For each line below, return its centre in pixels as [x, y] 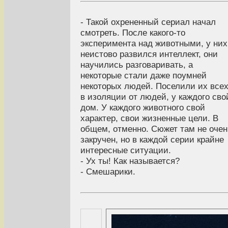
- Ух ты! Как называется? [130, 161]
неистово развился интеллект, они [149, 54]
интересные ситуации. [126, 150]
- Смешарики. [108, 172]
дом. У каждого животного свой [143, 108]
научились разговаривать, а [137, 65]
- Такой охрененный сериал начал [148, 22]
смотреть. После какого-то [133, 33]
